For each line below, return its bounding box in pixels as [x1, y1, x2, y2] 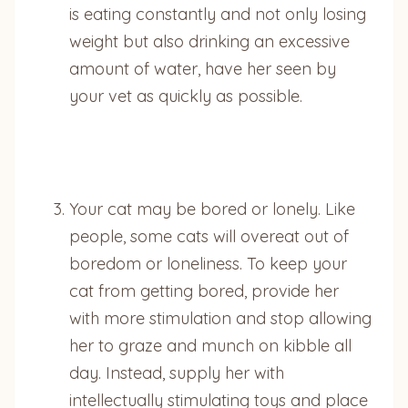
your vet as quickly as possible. [69, 85, 302, 107]
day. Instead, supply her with [69, 362, 284, 383]
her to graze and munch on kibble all [69, 334, 352, 356]
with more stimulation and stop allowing [69, 307, 372, 329]
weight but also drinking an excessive [69, 30, 350, 52]
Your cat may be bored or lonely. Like [69, 198, 355, 219]
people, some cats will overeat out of [69, 225, 349, 247]
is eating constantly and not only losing [69, 3, 366, 25]
